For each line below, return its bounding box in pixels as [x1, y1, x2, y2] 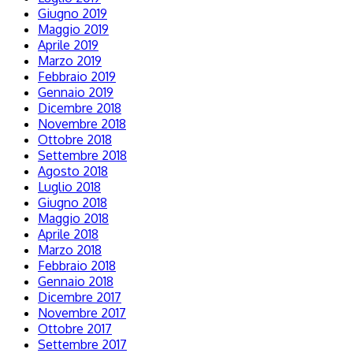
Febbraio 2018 [38, 258, 116, 274]
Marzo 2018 [38, 242, 102, 258]
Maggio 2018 [38, 210, 109, 227]
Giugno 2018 [38, 195, 107, 211]
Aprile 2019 [38, 37, 98, 54]
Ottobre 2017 [38, 321, 112, 337]
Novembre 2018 [38, 116, 126, 132]
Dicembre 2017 [38, 289, 121, 306]
